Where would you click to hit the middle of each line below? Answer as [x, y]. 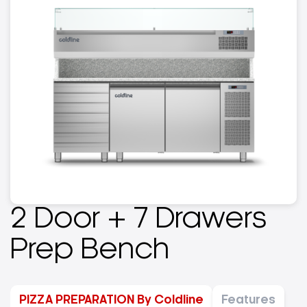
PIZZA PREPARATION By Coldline [111, 300]
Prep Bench [90, 250]
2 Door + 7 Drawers [138, 219]
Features [248, 300]
